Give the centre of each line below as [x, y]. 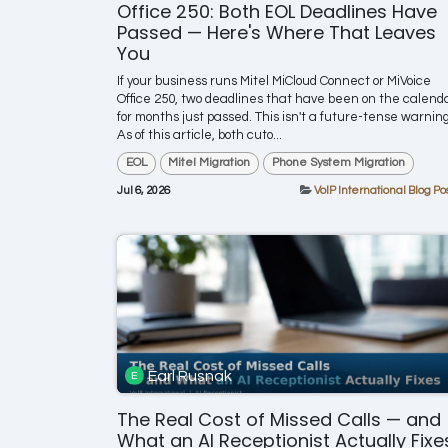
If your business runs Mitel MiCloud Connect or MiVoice [274, 81]
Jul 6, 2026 [143, 190]
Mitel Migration [209, 163]
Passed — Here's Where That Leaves [276, 33]
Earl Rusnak [190, 375]
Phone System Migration [338, 163]
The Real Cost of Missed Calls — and [279, 420]
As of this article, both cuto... [199, 135]
